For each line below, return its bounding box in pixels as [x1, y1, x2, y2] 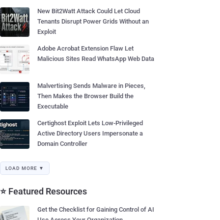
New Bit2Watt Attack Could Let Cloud [37, 7, 140, 15]
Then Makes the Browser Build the [37, 92, 134, 100]
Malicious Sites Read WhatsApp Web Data [37, 55, 154, 62]
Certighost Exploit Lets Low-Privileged [37, 119, 143, 127]
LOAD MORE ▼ [5, 165, 44, 171]
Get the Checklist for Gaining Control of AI [37, 206, 154, 213]
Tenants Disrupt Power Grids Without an [37, 18, 149, 25]
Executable [37, 103, 68, 110]
